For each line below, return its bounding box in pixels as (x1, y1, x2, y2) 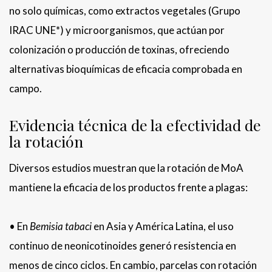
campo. (9, 82, 42, 95)
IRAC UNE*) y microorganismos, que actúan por (9, 24, 225, 37)
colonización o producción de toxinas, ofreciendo (9, 43, 229, 56)
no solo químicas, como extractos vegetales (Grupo (9, 4, 240, 18)
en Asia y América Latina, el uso (92, 220, 234, 233)
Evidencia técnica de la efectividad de (9, 115, 261, 135)
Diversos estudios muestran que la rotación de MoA (9, 161, 243, 175)
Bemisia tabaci (30, 220, 92, 233)
